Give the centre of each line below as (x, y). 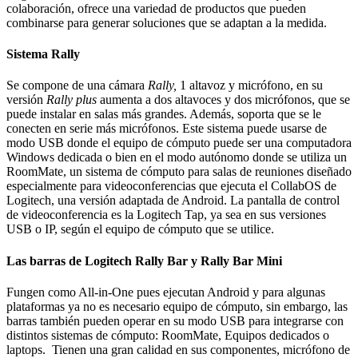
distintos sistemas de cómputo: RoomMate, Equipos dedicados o (168, 335)
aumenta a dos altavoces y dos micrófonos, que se (223, 100)
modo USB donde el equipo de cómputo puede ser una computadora (179, 143)
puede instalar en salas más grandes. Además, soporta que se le (164, 114)
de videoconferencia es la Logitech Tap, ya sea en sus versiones (166, 215)
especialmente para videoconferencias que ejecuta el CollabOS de (171, 186)
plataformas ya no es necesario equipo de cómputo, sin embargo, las (177, 306)
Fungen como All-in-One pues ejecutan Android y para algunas (166, 292)
